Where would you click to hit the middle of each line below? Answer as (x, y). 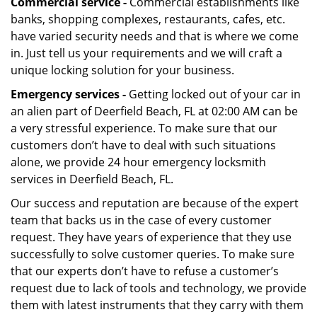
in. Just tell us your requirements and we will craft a (146, 53)
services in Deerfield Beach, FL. (92, 179)
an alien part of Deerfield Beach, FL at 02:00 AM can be (154, 111)
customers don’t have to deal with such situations (143, 145)
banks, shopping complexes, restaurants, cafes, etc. (148, 19)
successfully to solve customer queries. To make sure (152, 254)
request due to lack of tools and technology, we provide (158, 288)
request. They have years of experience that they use (151, 237)
